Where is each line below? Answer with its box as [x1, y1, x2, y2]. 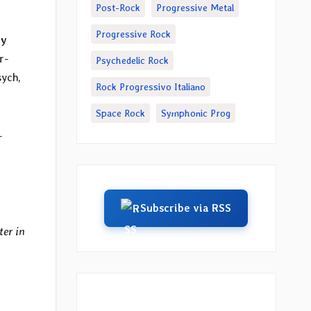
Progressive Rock [95, 28, 171, 40]
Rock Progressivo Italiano [95, 81, 205, 92]
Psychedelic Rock [95, 55, 169, 66]
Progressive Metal [155, 2, 234, 13]
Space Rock [95, 108, 145, 119]
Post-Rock [95, 2, 140, 13]
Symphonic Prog [160, 108, 230, 119]
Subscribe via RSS [140, 202, 232, 215]
